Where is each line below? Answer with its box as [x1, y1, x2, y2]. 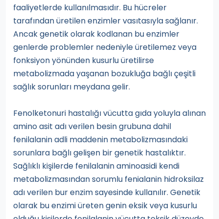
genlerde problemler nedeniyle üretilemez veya [13, 42, 197, 53]
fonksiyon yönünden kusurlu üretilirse [13, 55, 154, 66]
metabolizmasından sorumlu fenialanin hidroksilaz [13, 174, 204, 185]
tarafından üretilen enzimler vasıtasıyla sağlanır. [13, 15, 198, 27]
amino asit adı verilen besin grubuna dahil [13, 121, 171, 132]
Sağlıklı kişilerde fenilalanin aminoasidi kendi [13, 160, 179, 172]
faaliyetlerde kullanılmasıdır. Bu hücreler [13, 2, 167, 14]
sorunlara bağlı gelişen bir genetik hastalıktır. [13, 147, 186, 159]
